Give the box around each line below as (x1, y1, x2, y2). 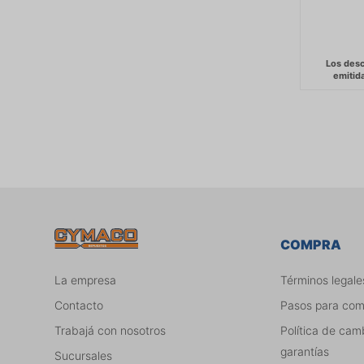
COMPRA (280, 236, 342, 253)
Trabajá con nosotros (54, 323, 167, 337)
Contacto (54, 297, 104, 312)
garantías (280, 344, 330, 358)
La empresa (54, 272, 117, 287)
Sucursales (54, 348, 113, 362)
